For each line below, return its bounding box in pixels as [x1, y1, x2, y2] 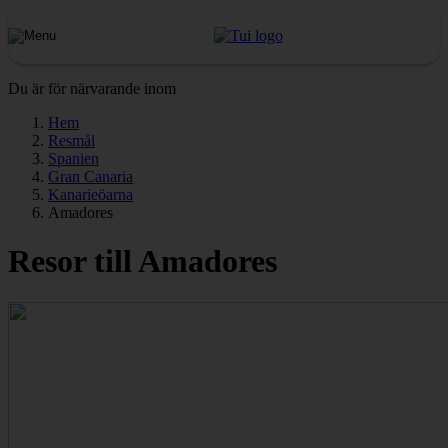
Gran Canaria [48, 168, 133, 185]
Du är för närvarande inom [8, 80, 176, 97]
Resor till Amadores [8, 243, 277, 280]
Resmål [48, 132, 95, 149]
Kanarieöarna [48, 186, 133, 203]
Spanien [48, 150, 99, 167]
